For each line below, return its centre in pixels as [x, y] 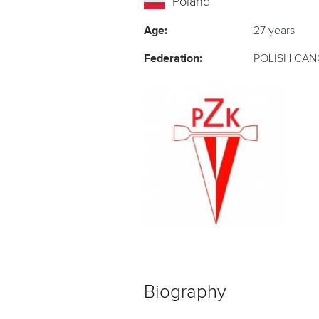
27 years [274, 31]
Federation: [173, 59]
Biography [185, 292]
